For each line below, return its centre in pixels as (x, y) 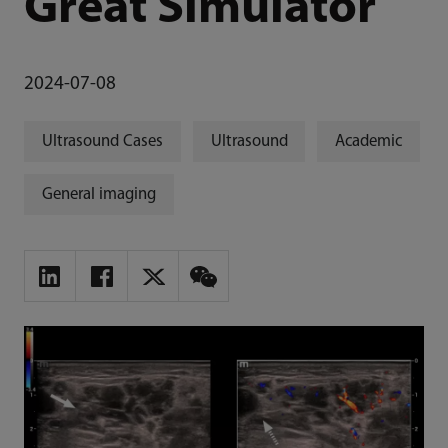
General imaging (98, 194)
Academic (369, 141)
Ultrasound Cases (102, 141)
